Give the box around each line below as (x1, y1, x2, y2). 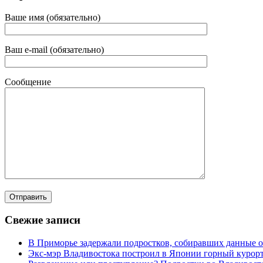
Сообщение (5, 76, 51, 87)
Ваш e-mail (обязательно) (5, 44, 104, 55)
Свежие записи (5, 214, 80, 227)
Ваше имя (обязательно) (5, 12, 100, 22)
